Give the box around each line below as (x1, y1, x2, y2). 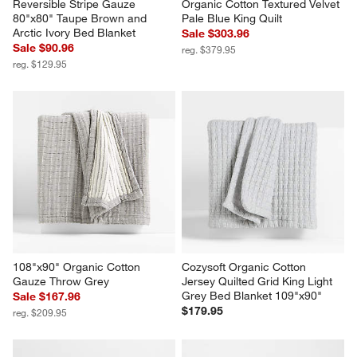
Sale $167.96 (13, 288, 81, 304)
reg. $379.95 (182, 42, 236, 56)
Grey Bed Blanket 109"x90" (182, 288, 322, 303)
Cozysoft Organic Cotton (182, 259, 309, 274)
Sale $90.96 (13, 40, 75, 55)
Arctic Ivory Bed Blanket (13, 25, 136, 40)
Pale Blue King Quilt (182, 10, 282, 25)
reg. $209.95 (13, 305, 68, 319)
